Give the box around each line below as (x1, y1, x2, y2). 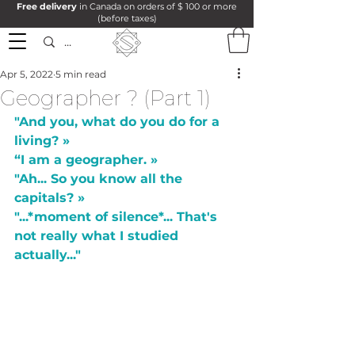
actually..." (14, 247, 89, 263)
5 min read (55, 68, 106, 81)
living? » (14, 133, 70, 149)
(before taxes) (97, 13, 157, 24)
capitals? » (14, 190, 85, 206)
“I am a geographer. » (14, 152, 158, 168)
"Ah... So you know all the (14, 171, 186, 187)
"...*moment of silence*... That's (14, 209, 221, 225)
